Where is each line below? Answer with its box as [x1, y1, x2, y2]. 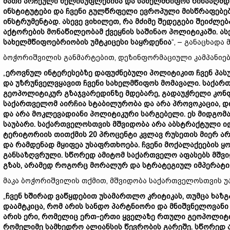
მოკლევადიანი [32, 110, 88, 118]
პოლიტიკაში [169, 28, 216, 36]
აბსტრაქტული [168, 120, 221, 128]
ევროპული [140, 7, 180, 15]
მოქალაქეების [164, 141, 219, 149]
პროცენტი [99, 130, 137, 139]
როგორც [55, 161, 88, 169]
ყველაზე [122, 213, 155, 221]
